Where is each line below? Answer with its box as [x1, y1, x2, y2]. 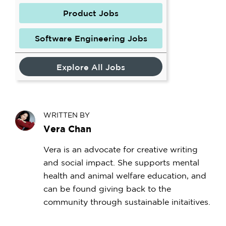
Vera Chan [43, 124, 91, 134]
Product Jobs [63, 9, 119, 18]
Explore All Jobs [56, 63, 125, 72]
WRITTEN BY [43, 111, 90, 119]
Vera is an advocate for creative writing [43, 145, 198, 154]
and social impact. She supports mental [43, 158, 199, 167]
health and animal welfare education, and [43, 171, 206, 181]
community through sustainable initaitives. [43, 197, 210, 207]
